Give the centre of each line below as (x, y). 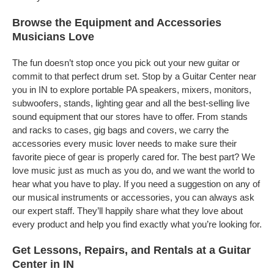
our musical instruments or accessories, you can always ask (133, 197)
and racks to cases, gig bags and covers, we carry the (120, 130)
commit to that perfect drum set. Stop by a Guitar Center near (134, 76)
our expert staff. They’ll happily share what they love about (128, 211)
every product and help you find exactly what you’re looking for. (137, 224)
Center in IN (43, 264)
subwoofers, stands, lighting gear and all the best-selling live (131, 103)
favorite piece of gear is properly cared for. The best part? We (134, 157)
